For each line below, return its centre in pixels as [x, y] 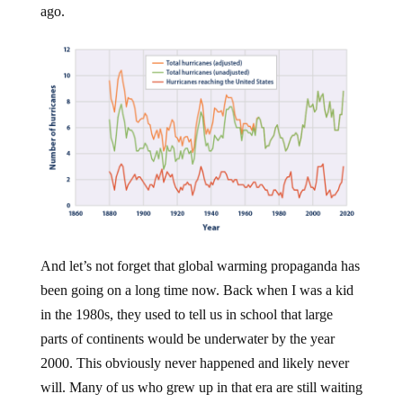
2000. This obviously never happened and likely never [194, 363]
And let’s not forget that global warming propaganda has [200, 266]
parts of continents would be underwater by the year [187, 339]
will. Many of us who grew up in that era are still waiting [201, 388]
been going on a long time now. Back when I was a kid [197, 291]
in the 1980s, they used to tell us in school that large [186, 315]
